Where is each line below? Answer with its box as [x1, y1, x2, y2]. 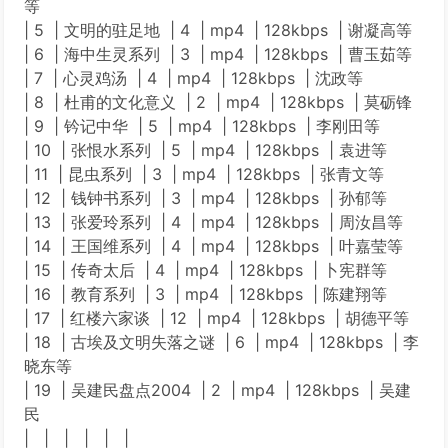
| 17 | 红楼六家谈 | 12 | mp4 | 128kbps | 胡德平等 [24, 308, 409, 328]
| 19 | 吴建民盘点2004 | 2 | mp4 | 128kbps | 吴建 [24, 380, 411, 400]
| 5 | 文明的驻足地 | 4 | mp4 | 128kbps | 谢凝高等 [24, 20, 412, 40]
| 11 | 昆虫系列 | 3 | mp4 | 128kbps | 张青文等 [24, 164, 384, 184]
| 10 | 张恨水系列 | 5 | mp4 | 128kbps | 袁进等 [24, 140, 387, 160]
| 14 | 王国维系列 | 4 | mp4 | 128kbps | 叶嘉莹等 [24, 236, 403, 256]
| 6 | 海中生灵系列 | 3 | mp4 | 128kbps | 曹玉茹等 [24, 44, 412, 64]
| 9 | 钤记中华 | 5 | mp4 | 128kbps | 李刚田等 [24, 116, 380, 136]
